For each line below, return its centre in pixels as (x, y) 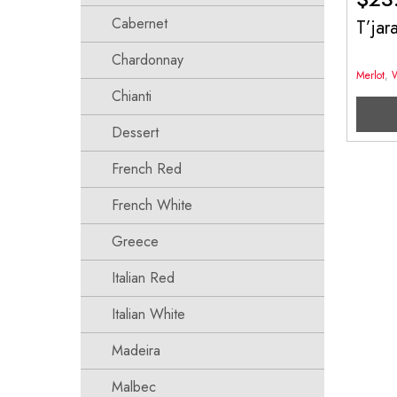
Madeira (136, 350)
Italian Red (143, 278)
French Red (146, 169)
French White (152, 205)
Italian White (148, 314)
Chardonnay (147, 60)
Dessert (135, 132)
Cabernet (139, 23)
